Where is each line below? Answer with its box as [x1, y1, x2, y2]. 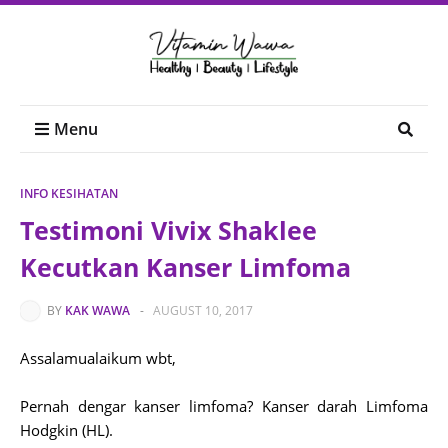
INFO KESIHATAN [20, 185, 118, 202]
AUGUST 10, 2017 [153, 302, 253, 319]
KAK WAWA [65, 302, 130, 319]
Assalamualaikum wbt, [20, 348, 176, 368]
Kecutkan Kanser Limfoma [20, 250, 351, 284]
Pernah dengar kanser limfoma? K [20, 396, 271, 416]
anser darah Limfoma [270, 396, 429, 416]
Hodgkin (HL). [20, 420, 113, 440]
